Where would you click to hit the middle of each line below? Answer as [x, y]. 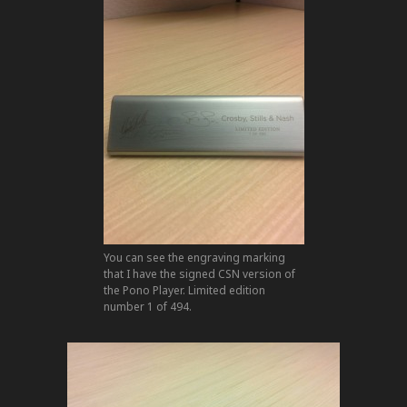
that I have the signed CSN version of [199, 273]
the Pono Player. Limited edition [184, 290]
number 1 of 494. [147, 306]
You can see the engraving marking [194, 257]
